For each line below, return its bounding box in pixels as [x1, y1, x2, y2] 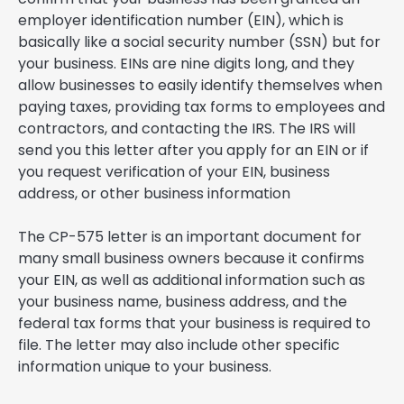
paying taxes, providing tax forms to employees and [18, 96, 385, 118]
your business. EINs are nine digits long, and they [18, 53, 354, 75]
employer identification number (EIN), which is [18, 10, 344, 32]
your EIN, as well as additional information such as [18, 270, 365, 291]
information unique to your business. [18, 356, 271, 378]
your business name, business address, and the [18, 291, 347, 313]
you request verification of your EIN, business [18, 161, 330, 183]
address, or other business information [18, 183, 290, 205]
